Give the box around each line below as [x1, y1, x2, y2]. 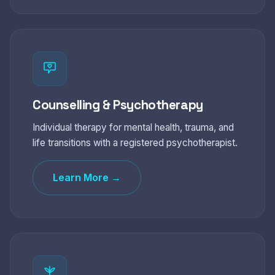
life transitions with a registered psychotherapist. [33, 137, 238, 149]
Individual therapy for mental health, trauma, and [33, 122, 234, 133]
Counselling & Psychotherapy [33, 97, 203, 113]
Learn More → [53, 171, 121, 184]
